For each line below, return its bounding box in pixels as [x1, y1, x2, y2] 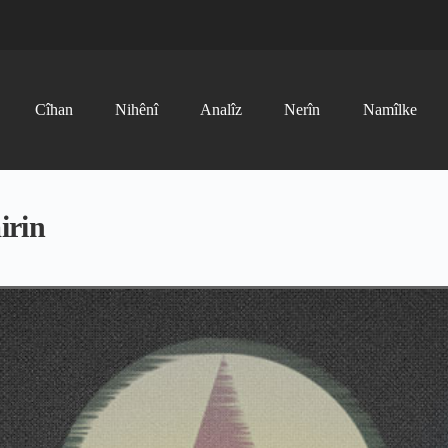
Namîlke [362, 101, 417, 118]
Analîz [200, 101, 243, 118]
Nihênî [114, 101, 158, 118]
